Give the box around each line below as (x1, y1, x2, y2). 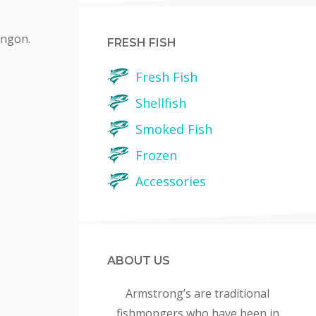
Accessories (135, 173, 206, 190)
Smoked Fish (135, 121, 212, 138)
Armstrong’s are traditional (126, 286, 269, 301)
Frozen (135, 147, 177, 164)
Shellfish (135, 95, 186, 111)
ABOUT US (107, 254, 170, 267)
